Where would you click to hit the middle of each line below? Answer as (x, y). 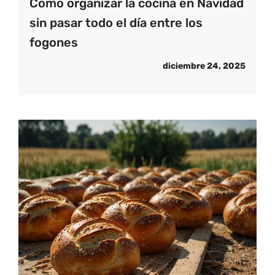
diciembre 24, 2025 (204, 66)
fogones (54, 43)
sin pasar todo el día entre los (116, 23)
